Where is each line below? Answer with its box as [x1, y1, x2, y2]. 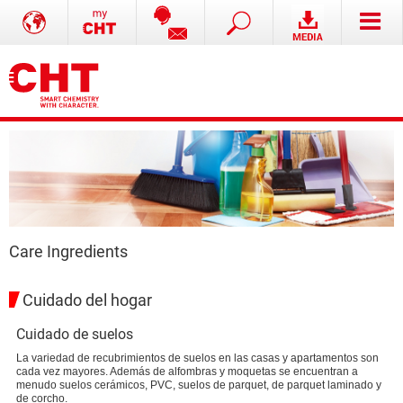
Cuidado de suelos [16, 326, 133, 343]
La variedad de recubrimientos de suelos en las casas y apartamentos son [16, 352, 379, 364]
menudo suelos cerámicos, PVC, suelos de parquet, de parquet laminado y [16, 379, 381, 391]
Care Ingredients [9, 242, 128, 261]
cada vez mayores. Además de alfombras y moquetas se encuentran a [16, 365, 358, 378]
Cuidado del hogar [22, 291, 152, 309]
